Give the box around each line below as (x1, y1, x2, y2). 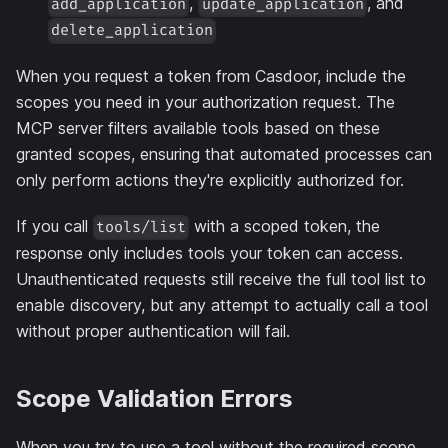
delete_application (51, 21, 214, 41)
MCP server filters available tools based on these (16, 118, 380, 139)
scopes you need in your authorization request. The (16, 92, 395, 113)
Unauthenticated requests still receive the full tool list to (16, 269, 426, 290)
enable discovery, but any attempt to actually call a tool (16, 295, 428, 316)
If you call (16, 216, 93, 237)
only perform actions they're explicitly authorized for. (16, 170, 404, 191)
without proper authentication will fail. (16, 321, 290, 342)
